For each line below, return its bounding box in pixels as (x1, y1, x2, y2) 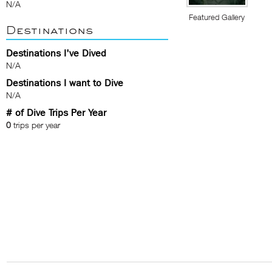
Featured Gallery (189, 12, 245, 22)
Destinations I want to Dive (6, 77, 123, 89)
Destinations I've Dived (6, 47, 106, 59)
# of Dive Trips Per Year (6, 107, 106, 118)
